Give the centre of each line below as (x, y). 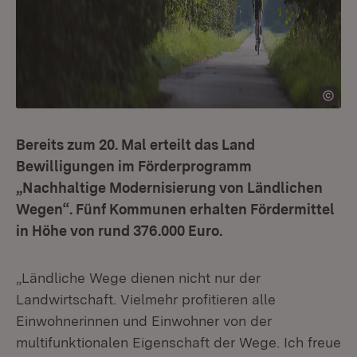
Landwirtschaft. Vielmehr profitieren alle (146, 299)
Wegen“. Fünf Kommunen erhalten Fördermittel (175, 209)
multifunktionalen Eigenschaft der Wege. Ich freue (178, 342)
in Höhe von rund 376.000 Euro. (119, 231)
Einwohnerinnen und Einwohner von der (144, 321)
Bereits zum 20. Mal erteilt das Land (135, 145)
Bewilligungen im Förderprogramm (134, 166)
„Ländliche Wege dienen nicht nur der (138, 278)
